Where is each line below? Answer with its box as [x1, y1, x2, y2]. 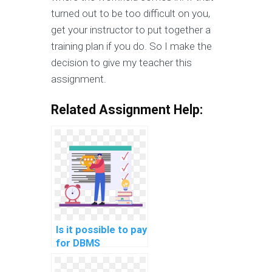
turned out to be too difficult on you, [51, 7, 210, 20]
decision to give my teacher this [51, 56, 192, 69]
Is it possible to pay [56, 224, 147, 236]
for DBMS [56, 237, 100, 250]
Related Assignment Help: [51, 102, 203, 118]
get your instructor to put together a [51, 24, 211, 36]
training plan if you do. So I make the [51, 40, 212, 53]
